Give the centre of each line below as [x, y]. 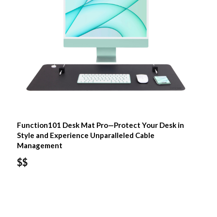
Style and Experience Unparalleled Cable [85, 135]
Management [39, 145]
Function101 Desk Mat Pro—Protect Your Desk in [100, 125]
